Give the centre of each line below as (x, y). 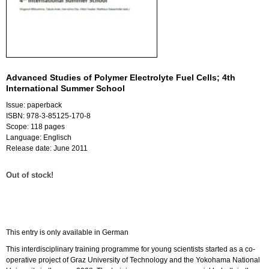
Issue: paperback (34, 105)
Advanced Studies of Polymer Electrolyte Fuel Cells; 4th (121, 78)
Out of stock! (30, 175)
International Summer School (65, 89)
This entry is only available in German (67, 233)
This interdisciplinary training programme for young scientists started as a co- (131, 249)
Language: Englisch (39, 138)
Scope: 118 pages (35, 127)
